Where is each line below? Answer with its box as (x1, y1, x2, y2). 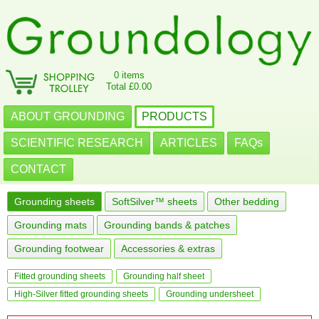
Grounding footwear (14, 243, 104, 254)
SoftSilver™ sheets (112, 196, 197, 207)
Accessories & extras (121, 243, 215, 254)
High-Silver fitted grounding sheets (14, 289, 148, 299)
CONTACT (11, 163, 66, 175)
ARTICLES (160, 137, 217, 149)
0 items (113, 70, 145, 80)
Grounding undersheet (166, 289, 253, 299)
